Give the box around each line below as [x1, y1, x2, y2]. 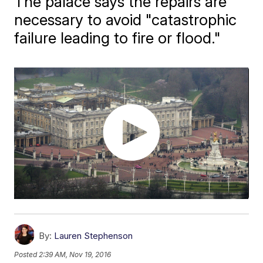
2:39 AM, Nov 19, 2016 [39, 249, 112, 259]
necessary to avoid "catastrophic [14, 11, 237, 29]
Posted [14, 249, 39, 259]
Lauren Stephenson [54, 230, 133, 242]
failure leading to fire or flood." [14, 29, 221, 47]
